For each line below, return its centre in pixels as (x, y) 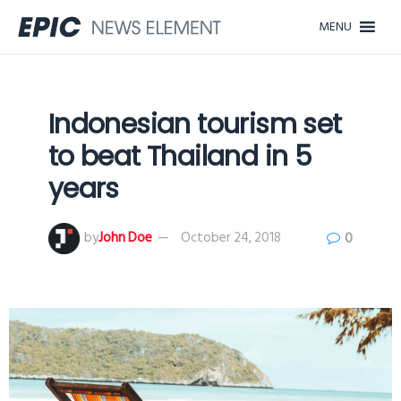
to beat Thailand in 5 (180, 157)
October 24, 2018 (230, 238)
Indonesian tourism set (195, 124)
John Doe (125, 238)
